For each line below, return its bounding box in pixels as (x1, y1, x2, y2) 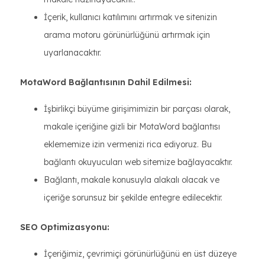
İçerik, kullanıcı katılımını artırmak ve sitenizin (44, 12, 217, 22)
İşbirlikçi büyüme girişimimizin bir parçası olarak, (44, 104, 230, 114)
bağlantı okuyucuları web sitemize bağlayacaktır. (44, 157, 232, 167)
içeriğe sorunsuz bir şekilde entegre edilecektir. (44, 192, 222, 203)
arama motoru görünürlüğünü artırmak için (44, 30, 210, 40)
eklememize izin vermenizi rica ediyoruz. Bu (44, 139, 212, 150)
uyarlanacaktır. (44, 47, 101, 58)
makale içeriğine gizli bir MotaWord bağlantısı (44, 121, 220, 132)
